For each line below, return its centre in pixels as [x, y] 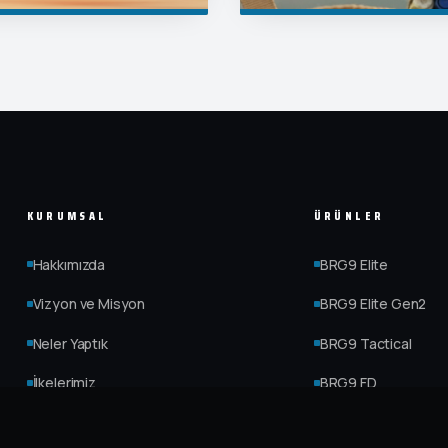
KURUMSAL [67, 216]
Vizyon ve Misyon [89, 304]
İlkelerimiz [64, 383]
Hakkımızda [69, 264]
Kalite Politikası [80, 422]
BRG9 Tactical [365, 343]
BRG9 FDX [352, 422]
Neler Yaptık [70, 343]
